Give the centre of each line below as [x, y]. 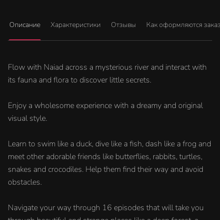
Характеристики [76, 25]
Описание [25, 25]
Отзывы [124, 25]
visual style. [27, 118]
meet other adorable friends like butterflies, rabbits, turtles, [105, 157]
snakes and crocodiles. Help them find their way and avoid [106, 169]
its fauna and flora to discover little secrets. [80, 80]
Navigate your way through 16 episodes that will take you [106, 208]
